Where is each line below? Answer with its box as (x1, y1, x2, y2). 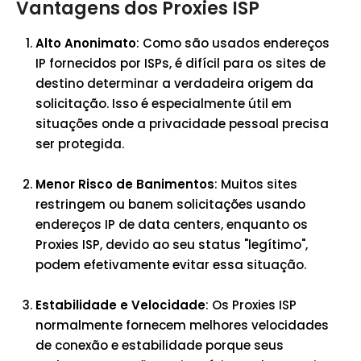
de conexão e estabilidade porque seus (35, 337, 284, 354)
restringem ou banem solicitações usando (35, 196, 305, 213)
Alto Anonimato (35, 35, 136, 52)
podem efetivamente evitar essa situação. (35, 256, 306, 273)
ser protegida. (35, 135, 124, 152)
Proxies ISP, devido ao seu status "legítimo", (35, 236, 308, 253)
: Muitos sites (214, 176, 297, 193)
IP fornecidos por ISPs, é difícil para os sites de (35, 55, 326, 72)
